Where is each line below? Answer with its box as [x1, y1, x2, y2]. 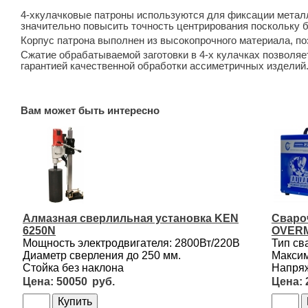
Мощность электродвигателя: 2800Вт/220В [23, 237, 240, 249]
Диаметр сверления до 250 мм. [23, 250, 181, 261]
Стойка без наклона [23, 262, 124, 274]
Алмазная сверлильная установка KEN [23, 212, 239, 224]
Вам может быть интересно [21, 105, 159, 116]
